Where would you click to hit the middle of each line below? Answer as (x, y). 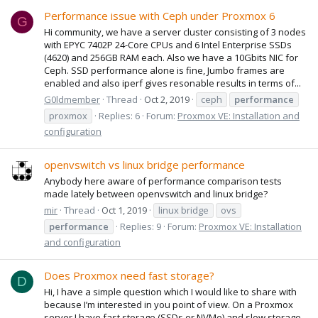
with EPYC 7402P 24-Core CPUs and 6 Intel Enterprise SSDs (168, 45)
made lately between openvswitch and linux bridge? (156, 194)
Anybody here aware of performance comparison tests (163, 181)
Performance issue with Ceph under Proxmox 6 (160, 16)
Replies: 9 (141, 226)
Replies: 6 (119, 115)
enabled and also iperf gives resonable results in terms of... (172, 83)
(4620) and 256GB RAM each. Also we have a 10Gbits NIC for (171, 58)
